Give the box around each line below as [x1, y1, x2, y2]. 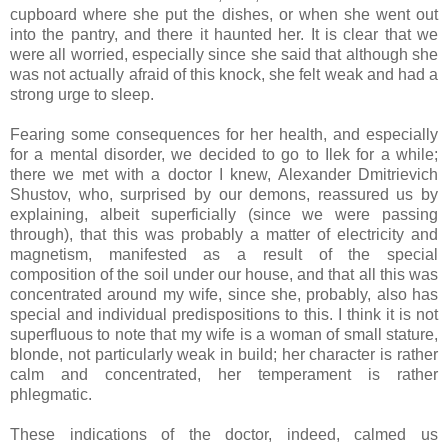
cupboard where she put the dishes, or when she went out [10, 5, 438, 23]
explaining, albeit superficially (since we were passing [10, 205, 438, 223]
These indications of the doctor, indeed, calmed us [10, 425, 438, 443]
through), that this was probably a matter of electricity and [10, 225, 438, 243]
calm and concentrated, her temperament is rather [10, 365, 438, 383]
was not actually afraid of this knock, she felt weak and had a [10, 65, 438, 83]
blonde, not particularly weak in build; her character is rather [10, 345, 438, 363]
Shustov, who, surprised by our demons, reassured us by [10, 185, 438, 203]
